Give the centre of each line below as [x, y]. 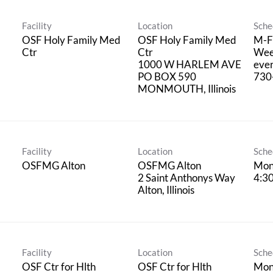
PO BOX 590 [167, 76]
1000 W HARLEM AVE [190, 64]
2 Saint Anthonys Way [186, 177]
